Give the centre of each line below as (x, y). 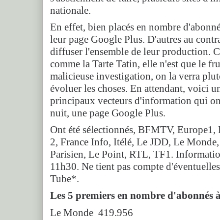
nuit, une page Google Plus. (108, 113)
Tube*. (65, 179)
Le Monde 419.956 (92, 213)
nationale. (70, 11)
